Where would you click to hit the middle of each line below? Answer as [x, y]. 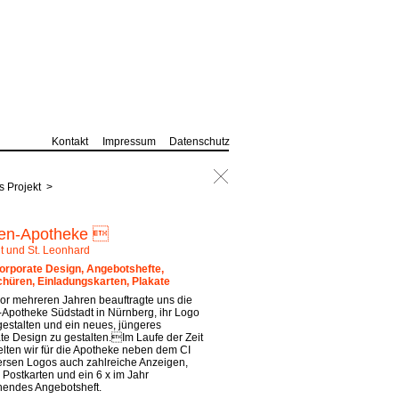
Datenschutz [199, 142]
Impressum [129, 142]
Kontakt [70, 142]
